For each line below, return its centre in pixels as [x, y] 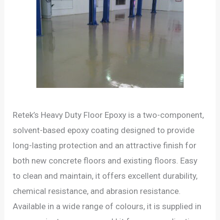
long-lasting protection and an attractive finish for [105, 145]
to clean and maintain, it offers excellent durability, [105, 176]
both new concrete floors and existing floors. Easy [105, 160]
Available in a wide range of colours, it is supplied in [107, 206]
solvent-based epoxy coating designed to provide [104, 130]
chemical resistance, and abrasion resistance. [97, 191]
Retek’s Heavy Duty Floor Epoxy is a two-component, [109, 115]
